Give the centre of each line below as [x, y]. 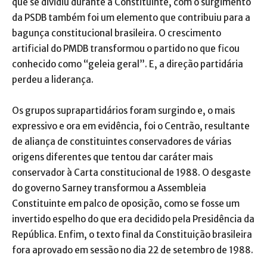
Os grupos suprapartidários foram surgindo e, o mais [123, 110]
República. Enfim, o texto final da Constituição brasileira [132, 234]
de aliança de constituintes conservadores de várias [122, 141]
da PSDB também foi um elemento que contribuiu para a [131, 17]
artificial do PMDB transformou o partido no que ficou [126, 48]
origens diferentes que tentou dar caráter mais [112, 157]
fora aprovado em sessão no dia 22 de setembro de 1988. [133, 250]
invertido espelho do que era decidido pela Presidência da [133, 219]
